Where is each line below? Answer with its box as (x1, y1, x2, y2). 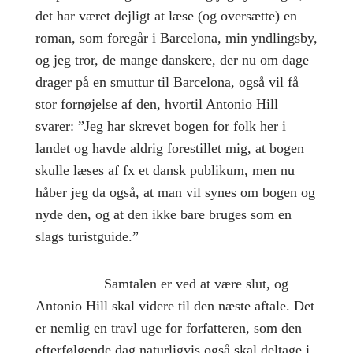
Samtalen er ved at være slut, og (103, 275, 288, 292)
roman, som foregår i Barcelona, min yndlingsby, (35, 29, 318, 46)
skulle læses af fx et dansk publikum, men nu (35, 162, 295, 178)
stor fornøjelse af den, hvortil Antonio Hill (35, 95, 278, 112)
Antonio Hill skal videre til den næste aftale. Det (35, 297, 314, 314)
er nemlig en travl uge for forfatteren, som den (35, 319, 302, 336)
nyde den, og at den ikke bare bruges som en (35, 206, 292, 222)
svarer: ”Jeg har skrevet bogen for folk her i (35, 117, 286, 134)
